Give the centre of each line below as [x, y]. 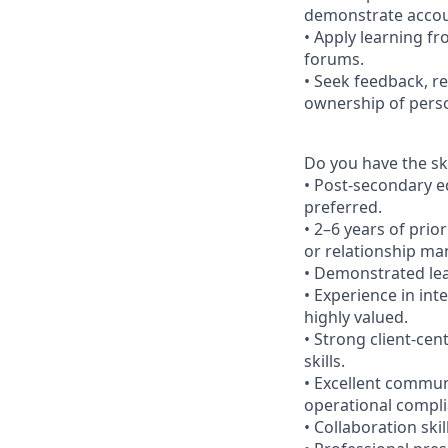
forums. [334, 59]
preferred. [343, 207]
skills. [324, 361]
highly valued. [356, 317]
